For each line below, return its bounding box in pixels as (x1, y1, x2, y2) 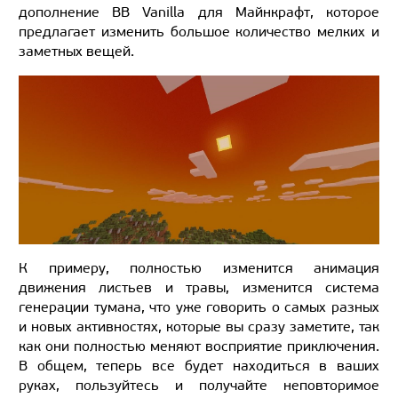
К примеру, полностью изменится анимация (19, 259, 379, 277)
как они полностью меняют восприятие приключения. (19, 338, 379, 355)
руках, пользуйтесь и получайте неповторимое (19, 377, 379, 394)
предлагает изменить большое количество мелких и (19, 22, 379, 40)
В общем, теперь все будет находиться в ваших (19, 357, 379, 375)
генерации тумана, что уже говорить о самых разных (19, 298, 379, 316)
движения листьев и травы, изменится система (19, 279, 379, 297)
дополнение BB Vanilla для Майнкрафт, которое (19, 3, 379, 20)
